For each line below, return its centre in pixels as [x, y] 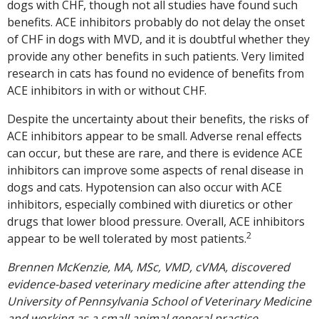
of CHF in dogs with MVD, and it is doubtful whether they [158, 40]
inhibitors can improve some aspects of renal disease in [155, 171]
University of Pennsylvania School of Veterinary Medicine [159, 302]
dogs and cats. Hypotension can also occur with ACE [145, 188]
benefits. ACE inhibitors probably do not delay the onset [156, 22]
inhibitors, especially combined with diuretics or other [150, 205]
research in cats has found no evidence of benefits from [156, 74]
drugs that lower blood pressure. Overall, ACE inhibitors [156, 222]
